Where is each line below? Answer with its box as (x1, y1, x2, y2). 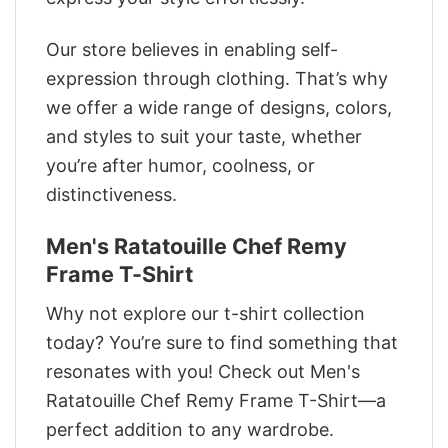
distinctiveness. (46, 184, 177, 206)
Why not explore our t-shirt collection (46, 303, 365, 325)
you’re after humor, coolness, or (46, 155, 315, 177)
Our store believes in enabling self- (46, 39, 338, 61)
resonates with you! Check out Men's (46, 361, 360, 383)
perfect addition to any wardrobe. (46, 419, 334, 441)
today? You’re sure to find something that (46, 332, 398, 354)
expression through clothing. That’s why (46, 68, 388, 90)
